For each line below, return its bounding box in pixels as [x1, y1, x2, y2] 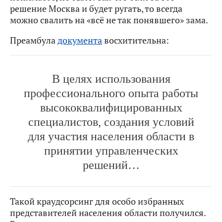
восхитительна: [102, 34, 169, 47]
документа [57, 34, 102, 47]
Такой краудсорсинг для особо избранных [10, 195, 184, 207]
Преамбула [10, 34, 57, 47]
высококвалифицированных [40, 101, 182, 114]
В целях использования [52, 72, 170, 86]
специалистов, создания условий [28, 115, 194, 129]
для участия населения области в [28, 130, 194, 143]
